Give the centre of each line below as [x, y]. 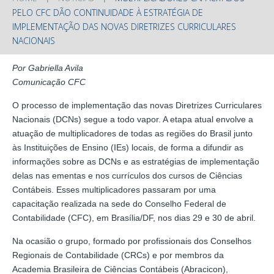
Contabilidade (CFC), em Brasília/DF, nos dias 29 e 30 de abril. [134, 217]
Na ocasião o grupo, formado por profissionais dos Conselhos [132, 241]
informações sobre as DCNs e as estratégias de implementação [136, 161]
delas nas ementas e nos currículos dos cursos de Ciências [127, 175]
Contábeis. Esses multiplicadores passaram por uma [114, 189]
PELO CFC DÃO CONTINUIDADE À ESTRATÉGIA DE [108, 12]
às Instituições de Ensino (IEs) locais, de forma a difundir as [128, 147]
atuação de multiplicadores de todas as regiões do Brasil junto [132, 133]
